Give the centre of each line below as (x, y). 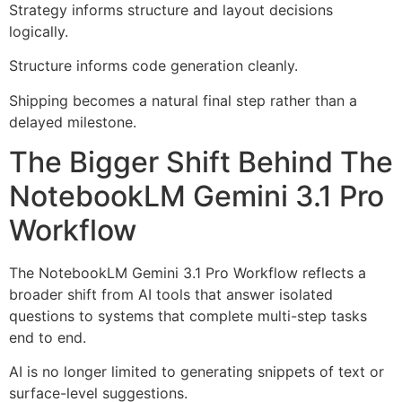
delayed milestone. (73, 122)
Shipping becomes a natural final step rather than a (183, 100)
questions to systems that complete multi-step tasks (188, 315)
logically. (39, 31)
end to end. (48, 337)
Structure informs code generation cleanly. (153, 66)
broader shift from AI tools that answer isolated (171, 294)
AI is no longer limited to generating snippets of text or (197, 372)
